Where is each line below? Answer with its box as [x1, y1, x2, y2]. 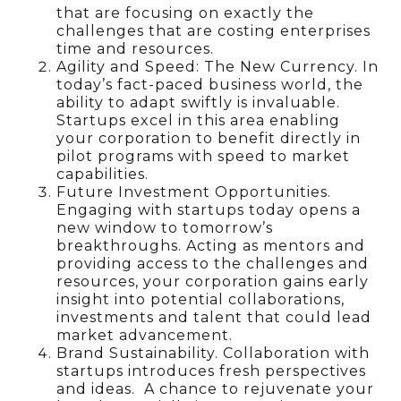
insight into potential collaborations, [56, 290, 346, 308]
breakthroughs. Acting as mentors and [56, 236, 366, 254]
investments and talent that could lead [56, 308, 372, 326]
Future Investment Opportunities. [56, 183, 332, 200]
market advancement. [56, 326, 234, 344]
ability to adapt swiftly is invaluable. [56, 93, 346, 111]
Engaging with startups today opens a [56, 200, 362, 218]
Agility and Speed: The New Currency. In [56, 57, 380, 75]
